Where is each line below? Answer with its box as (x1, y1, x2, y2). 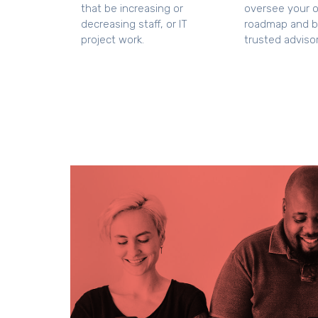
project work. (80, 33, 144, 46)
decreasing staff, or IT (80, 17, 187, 31)
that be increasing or (80, 1, 183, 15)
